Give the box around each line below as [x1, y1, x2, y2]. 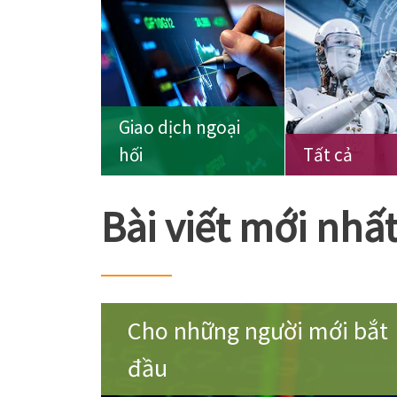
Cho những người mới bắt [128, 314, 388, 346]
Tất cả [302, 142, 353, 167]
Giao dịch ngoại [119, 114, 240, 139]
